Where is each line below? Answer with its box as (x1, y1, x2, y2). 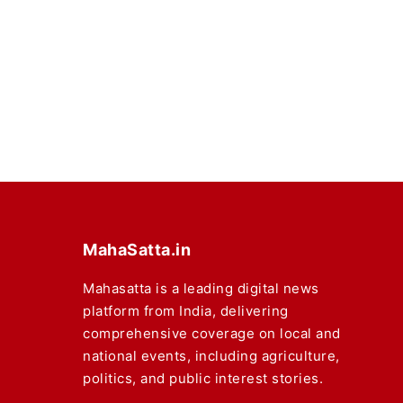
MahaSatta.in (83, 240, 191, 260)
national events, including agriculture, (83, 347, 340, 365)
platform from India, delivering (83, 302, 289, 320)
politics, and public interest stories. (83, 370, 323, 388)
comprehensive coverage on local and (83, 325, 341, 343)
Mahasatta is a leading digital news (83, 280, 319, 298)
